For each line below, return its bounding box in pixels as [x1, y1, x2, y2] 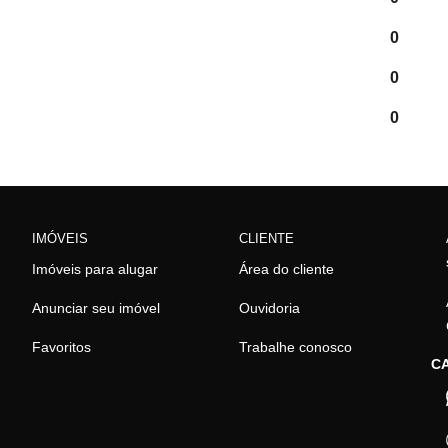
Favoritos [32, 339, 92, 355]
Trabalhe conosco [238, 339, 352, 355]
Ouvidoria [238, 300, 300, 316]
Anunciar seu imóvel [32, 300, 161, 316]
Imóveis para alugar [32, 261, 159, 277]
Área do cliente [238, 261, 334, 277]
